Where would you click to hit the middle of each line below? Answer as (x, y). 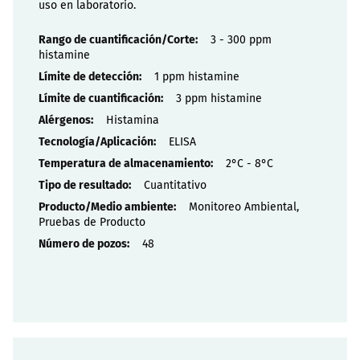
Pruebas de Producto (92, 222)
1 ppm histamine (197, 76)
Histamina (133, 120)
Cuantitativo (175, 185)
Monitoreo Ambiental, (244, 207)
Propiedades (70, 39)
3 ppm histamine (219, 98)
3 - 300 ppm (241, 39)
